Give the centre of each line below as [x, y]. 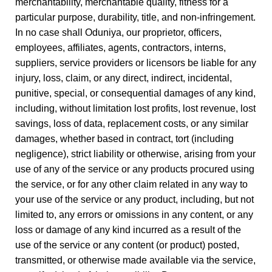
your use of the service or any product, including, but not [134, 199]
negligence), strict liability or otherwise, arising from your [135, 154]
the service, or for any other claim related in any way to [131, 184]
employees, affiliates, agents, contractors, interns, [121, 48]
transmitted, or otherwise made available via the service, [135, 260]
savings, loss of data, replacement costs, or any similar [132, 124]
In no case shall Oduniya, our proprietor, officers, [118, 32]
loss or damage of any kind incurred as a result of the [128, 230]
